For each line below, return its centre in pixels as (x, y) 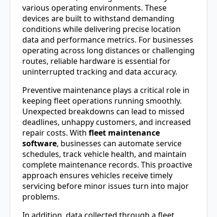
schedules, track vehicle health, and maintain (104, 154)
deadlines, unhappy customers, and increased (107, 122)
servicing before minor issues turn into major (106, 186)
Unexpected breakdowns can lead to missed (103, 112)
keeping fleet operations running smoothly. (102, 101)
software (39, 144)
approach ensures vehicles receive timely (97, 176)
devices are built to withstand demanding (98, 19)
